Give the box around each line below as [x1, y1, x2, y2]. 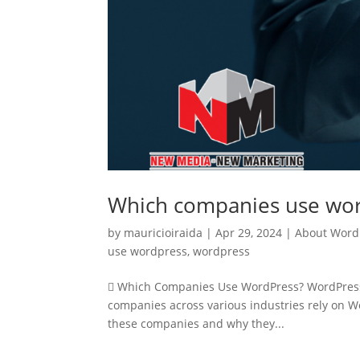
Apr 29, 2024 [215, 224, 283, 240]
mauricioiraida [124, 224, 203, 240]
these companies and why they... [108, 315, 285, 331]
